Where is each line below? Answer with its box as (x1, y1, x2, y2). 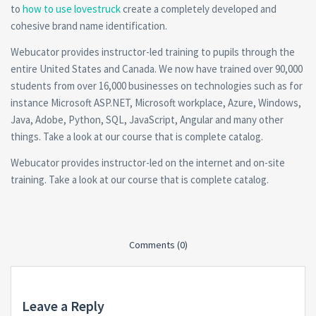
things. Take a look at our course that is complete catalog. (11, 130, 263, 143)
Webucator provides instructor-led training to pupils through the (11, 45, 295, 59)
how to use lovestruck (23, 2, 121, 16)
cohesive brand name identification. (11, 19, 167, 32)
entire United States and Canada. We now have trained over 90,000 (11, 62, 303, 75)
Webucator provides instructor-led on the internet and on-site (11, 156, 285, 169)
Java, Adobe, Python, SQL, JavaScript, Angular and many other (11, 113, 284, 126)
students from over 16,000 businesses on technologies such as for (11, 79, 303, 92)
